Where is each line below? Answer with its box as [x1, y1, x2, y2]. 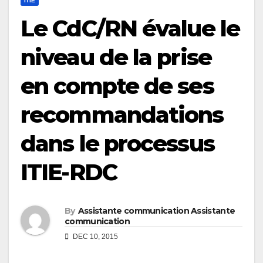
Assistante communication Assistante [77, 205, 235, 217]
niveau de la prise [21, 43, 211, 71]
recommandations [21, 101, 224, 129]
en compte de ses [21, 72, 214, 100]
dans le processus [21, 130, 214, 157]
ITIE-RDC [21, 159, 117, 186]
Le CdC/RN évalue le [21, 15, 240, 42]
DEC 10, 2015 [71, 232, 118, 241]
